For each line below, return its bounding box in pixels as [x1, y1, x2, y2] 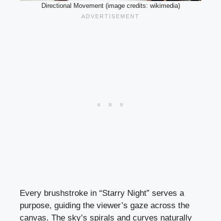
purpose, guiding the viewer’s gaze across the [20, 200, 189, 210]
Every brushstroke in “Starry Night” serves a [20, 188, 184, 198]
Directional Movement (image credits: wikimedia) [41, 1, 180, 9]
